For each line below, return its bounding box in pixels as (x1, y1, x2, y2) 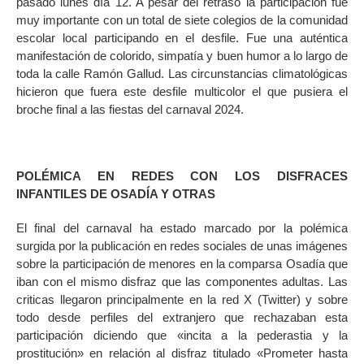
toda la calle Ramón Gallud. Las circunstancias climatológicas (16, 66, 348, 80)
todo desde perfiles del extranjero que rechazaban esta (16, 310, 348, 324)
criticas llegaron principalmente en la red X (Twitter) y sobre (16, 292, 348, 306)
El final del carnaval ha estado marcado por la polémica (16, 220, 348, 235)
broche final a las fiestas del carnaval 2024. (16, 102, 244, 116)
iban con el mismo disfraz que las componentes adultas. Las (16, 274, 348, 288)
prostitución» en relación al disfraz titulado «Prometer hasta (16, 345, 348, 360)
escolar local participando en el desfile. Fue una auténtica (16, 30, 348, 45)
